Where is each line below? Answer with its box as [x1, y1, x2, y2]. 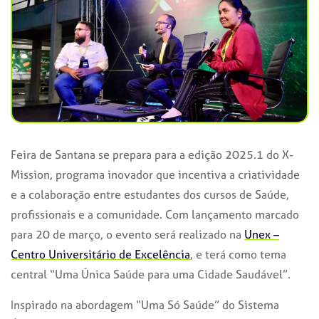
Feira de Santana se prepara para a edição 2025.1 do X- [11, 146, 293, 162]
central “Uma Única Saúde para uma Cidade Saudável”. [11, 266, 291, 282]
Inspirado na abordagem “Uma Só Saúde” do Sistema [11, 296, 279, 313]
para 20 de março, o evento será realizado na [11, 226, 244, 242]
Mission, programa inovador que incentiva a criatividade [11, 166, 300, 182]
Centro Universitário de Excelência [11, 246, 190, 262]
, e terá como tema [190, 246, 286, 262]
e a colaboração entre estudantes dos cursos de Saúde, [11, 186, 289, 202]
